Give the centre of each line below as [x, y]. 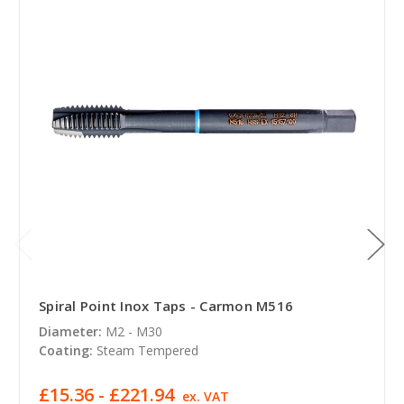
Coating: [66, 350]
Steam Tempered [147, 350]
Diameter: [70, 331]
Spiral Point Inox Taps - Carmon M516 [166, 305]
